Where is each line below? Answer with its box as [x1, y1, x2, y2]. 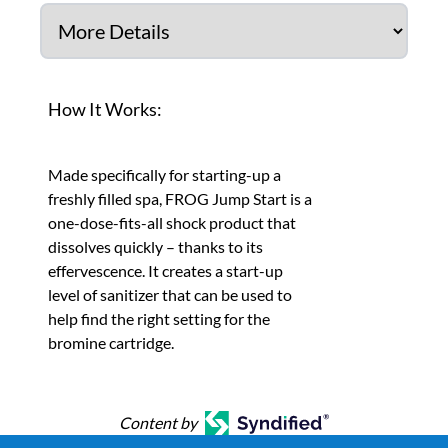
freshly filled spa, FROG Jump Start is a [48, 189, 312, 208]
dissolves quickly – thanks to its [48, 237, 263, 256]
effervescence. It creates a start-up [48, 261, 283, 280]
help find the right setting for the [48, 309, 270, 328]
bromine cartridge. [48, 333, 174, 352]
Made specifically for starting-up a [48, 165, 281, 184]
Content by [118, 413, 197, 432]
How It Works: [48, 98, 162, 120]
